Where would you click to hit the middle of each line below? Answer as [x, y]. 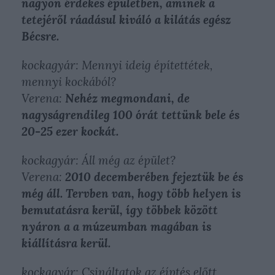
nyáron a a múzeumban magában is [116, 227]
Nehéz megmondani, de [127, 98]
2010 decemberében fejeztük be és [154, 177]
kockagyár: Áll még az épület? [99, 160]
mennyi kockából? [69, 82]
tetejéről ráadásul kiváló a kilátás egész [126, 20]
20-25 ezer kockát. [70, 131]
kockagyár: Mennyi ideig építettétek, [117, 65]
